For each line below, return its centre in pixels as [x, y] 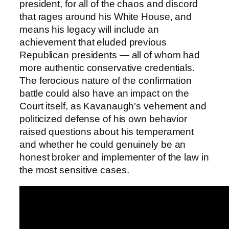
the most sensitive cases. [74, 170]
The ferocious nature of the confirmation [106, 81]
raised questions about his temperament [107, 132]
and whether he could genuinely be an [103, 145]
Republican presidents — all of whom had [110, 55]
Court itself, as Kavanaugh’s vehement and [113, 106]
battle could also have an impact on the [105, 94]
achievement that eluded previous [93, 42]
